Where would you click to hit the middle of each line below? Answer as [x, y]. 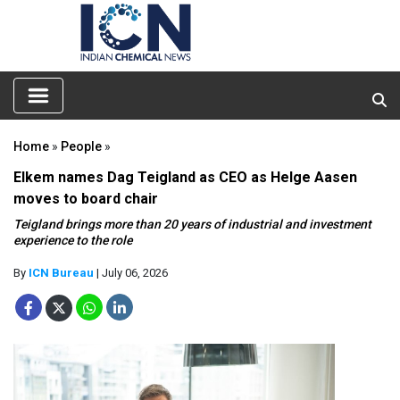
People [81, 146]
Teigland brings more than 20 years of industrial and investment [192, 224]
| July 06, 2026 [131, 272]
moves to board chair [86, 198]
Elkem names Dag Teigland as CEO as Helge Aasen [185, 177]
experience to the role [73, 240]
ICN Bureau [61, 272]
